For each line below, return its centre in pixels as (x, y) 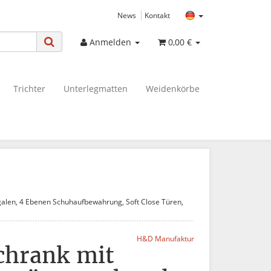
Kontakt (157, 15)
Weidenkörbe (173, 88)
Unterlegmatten (96, 88)
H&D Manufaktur (165, 238)
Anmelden (112, 42)
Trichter (29, 88)
